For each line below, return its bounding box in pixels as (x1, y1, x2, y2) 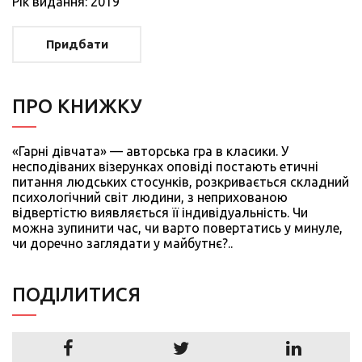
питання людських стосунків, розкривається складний (12, 174, 349, 189)
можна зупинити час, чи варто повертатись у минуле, (12, 220, 343, 235)
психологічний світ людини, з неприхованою (12, 189, 288, 204)
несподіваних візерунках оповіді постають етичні (12, 158, 318, 174)
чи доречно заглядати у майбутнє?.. (12, 235, 233, 250)
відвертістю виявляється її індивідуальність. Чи (12, 204, 308, 220)
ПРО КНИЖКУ (12, 95, 142, 117)
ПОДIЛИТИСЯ (12, 283, 141, 305)
